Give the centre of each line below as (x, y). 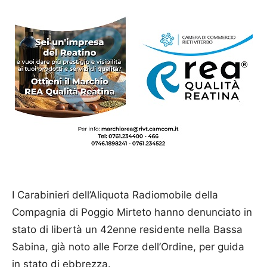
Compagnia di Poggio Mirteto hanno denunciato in (132, 212)
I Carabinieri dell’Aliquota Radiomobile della (115, 195)
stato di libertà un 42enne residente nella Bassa (127, 229)
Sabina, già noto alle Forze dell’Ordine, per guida (128, 246)
